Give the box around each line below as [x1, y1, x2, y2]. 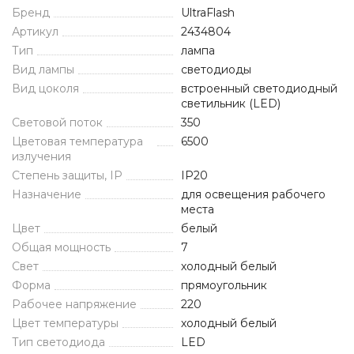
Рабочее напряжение [12, 297, 137, 311]
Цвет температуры [12, 316, 119, 330]
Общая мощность [12, 240, 111, 254]
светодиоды [181, 62, 251, 77]
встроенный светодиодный [181, 81, 337, 96]
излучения [12, 149, 71, 164]
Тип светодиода [12, 335, 105, 349]
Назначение [12, 187, 81, 201]
